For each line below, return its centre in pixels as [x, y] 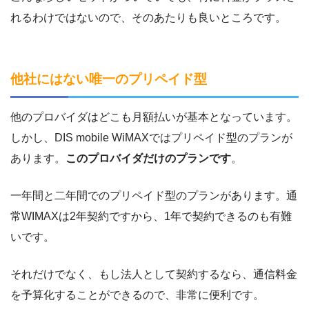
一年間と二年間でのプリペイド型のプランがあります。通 [154, 195]
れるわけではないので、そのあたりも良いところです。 [148, 17]
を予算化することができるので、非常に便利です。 [137, 295]
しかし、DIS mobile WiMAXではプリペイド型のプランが [151, 137]
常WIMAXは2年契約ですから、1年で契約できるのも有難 [151, 216]
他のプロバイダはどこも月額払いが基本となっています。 [154, 117]
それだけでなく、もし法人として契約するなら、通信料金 [154, 274]
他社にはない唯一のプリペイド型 [109, 79]
